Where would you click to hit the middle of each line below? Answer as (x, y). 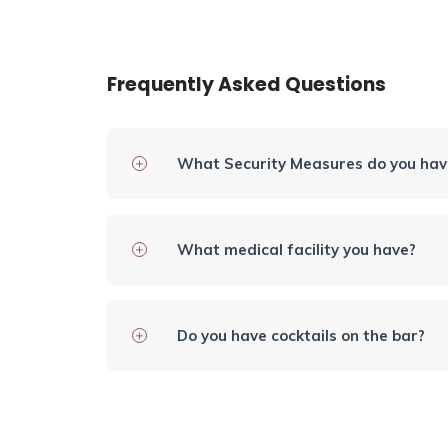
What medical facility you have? (296, 250)
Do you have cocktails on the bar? (301, 336)
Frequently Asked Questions (246, 85)
